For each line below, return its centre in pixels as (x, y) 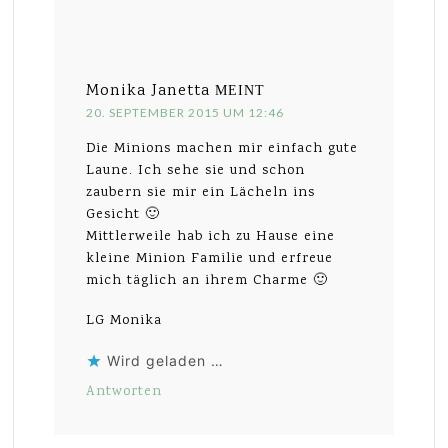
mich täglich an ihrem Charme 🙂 (207, 281)
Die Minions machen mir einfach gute (222, 149)
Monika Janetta (148, 92)
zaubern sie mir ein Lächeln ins (201, 193)
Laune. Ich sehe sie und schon (196, 171)
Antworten (124, 392)
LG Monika (124, 321)
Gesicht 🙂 (123, 215)
